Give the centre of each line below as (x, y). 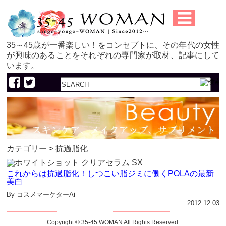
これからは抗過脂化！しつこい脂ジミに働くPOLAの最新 (110, 174)
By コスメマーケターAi (41, 195)
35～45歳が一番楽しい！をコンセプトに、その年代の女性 (113, 45)
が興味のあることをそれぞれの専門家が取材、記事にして (113, 55)
